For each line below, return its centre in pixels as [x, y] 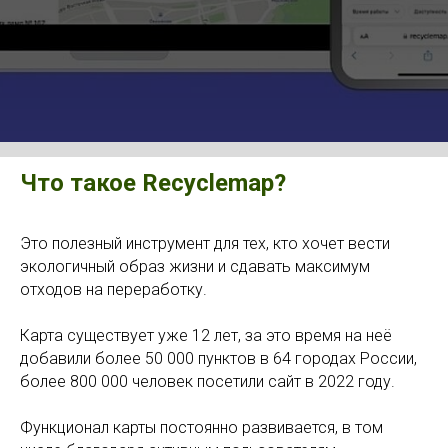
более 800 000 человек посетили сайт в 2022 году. [207, 381]
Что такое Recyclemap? [153, 183]
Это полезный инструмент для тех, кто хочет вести [205, 243]
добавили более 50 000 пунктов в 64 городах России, [218, 358]
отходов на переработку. [113, 289]
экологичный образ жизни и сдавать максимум [195, 266]
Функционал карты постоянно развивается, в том [201, 427]
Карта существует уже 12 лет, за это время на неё [206, 335]
